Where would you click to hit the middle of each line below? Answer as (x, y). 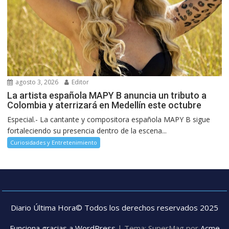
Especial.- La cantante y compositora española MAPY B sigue (109, 120)
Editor (80, 82)
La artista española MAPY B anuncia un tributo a (107, 96)
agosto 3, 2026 (36, 82)
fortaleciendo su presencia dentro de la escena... (87, 131)
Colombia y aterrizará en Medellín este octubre (105, 105)
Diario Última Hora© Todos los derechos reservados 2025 (114, 208)
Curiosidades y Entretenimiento (54, 143)
